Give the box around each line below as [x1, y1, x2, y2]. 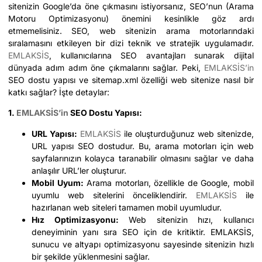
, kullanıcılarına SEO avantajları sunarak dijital [49, 50, 254, 60]
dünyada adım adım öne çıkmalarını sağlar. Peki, [8, 63, 204, 73]
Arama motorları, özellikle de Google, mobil [83, 177, 254, 188]
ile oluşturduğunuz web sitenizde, [121, 128, 254, 139]
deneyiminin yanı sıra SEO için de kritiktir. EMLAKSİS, [32, 226, 254, 237]
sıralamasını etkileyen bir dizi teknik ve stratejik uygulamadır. [8, 38, 254, 48]
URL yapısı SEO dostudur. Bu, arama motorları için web [32, 140, 254, 151]
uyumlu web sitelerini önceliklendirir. [32, 189, 196, 200]
